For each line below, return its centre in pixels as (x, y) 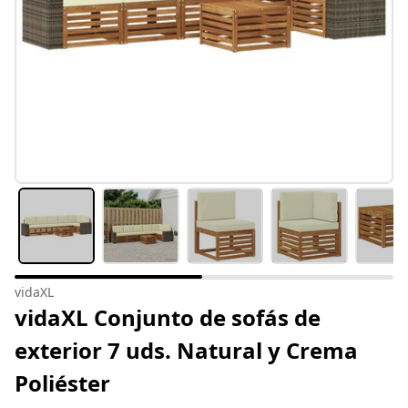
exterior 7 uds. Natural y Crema (186, 351)
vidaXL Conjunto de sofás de (168, 318)
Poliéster (62, 383)
